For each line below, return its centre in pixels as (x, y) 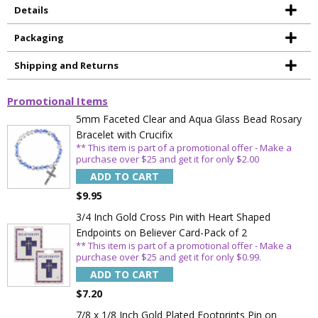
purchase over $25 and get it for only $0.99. (169, 257)
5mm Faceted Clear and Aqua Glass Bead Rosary (189, 119)
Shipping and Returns (66, 65)
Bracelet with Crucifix (125, 135)
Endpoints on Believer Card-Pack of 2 (162, 233)
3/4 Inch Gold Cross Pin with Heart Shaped (174, 217)
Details (31, 10)
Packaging (39, 38)
